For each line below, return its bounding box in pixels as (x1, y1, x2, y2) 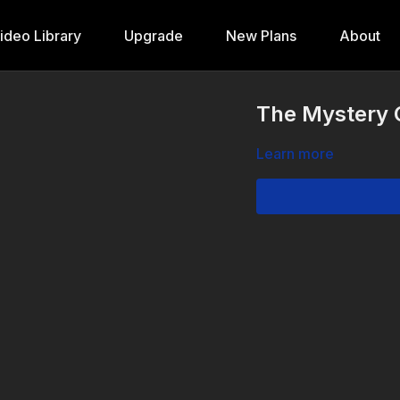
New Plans (226, 27, 296, 45)
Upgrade (124, 27, 183, 45)
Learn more (256, 145, 335, 162)
